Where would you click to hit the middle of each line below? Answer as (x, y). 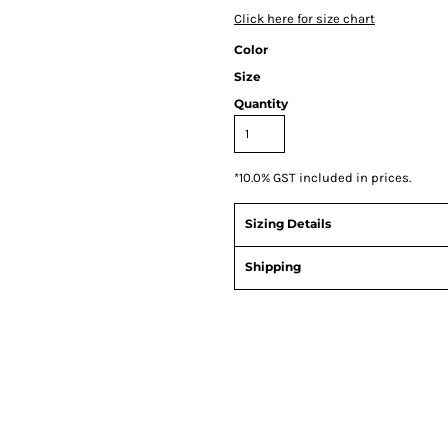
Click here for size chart (304, 18)
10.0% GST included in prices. (325, 177)
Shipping (273, 266)
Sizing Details (288, 223)
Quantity (261, 103)
